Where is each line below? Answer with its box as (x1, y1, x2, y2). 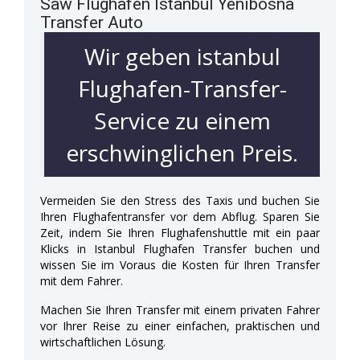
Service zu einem (93, 104, 271, 136)
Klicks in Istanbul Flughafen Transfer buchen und (40, 240, 320, 256)
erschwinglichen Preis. (66, 137, 298, 168)
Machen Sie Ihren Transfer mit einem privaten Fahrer (40, 301, 320, 317)
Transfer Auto (40, 12, 143, 32)
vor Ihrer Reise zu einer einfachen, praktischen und (40, 317, 320, 333)
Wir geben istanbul (84, 40, 280, 72)
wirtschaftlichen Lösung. (40, 333, 166, 350)
